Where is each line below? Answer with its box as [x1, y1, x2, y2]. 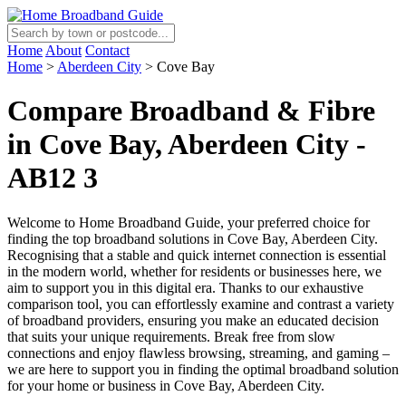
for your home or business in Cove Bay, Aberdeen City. [7, 377, 324, 393]
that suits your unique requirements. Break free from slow [7, 328, 335, 344]
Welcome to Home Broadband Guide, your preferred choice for [7, 214, 370, 230]
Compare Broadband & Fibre [7, 94, 375, 128]
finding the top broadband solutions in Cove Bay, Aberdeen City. [7, 230, 378, 246]
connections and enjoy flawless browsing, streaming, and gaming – [7, 344, 390, 361]
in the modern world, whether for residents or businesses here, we [7, 263, 382, 279]
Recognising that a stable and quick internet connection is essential [7, 246, 386, 263]
